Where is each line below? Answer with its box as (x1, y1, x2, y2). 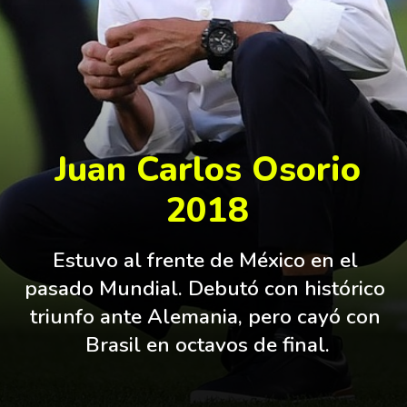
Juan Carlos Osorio (54, 145, 361, 193)
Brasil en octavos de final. (85, 331, 331, 360)
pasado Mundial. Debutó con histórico (25, 274, 386, 303)
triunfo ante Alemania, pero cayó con (29, 303, 381, 332)
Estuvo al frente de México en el (52, 246, 358, 275)
